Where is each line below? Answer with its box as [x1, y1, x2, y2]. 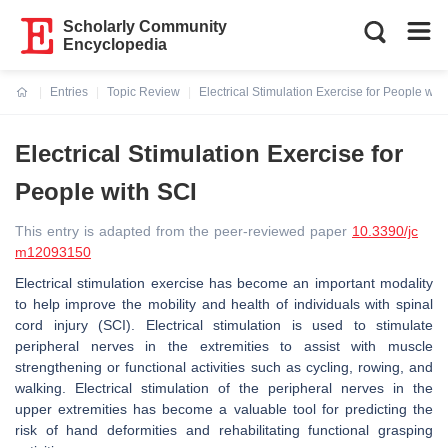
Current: [16, 97, 63, 111]
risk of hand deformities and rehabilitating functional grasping [15, 422, 433, 438]
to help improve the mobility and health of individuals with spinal [15, 296, 433, 312]
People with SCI [15, 178, 197, 205]
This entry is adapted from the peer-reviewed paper [15, 223, 352, 239]
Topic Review [107, 85, 180, 99]
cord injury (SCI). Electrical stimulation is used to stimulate [15, 317, 433, 333]
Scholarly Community [63, 18, 228, 35]
